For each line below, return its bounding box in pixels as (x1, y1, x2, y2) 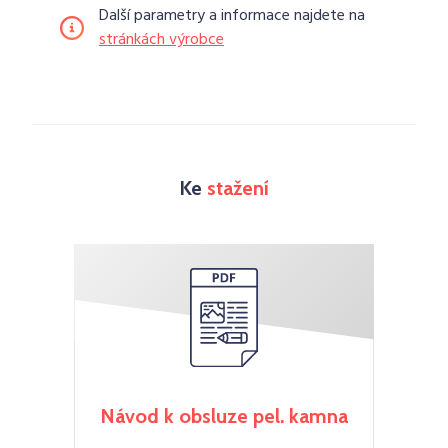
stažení (207, 176, 269, 200)
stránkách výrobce (99, 27, 224, 53)
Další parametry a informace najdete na (99, 3, 365, 29)
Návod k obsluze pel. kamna (100, 404, 348, 428)
